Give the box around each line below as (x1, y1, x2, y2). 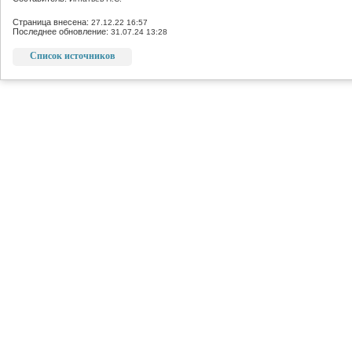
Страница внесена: (13, 17, 91, 27)
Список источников (30, 50, 115, 61)
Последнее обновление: (13, 27, 111, 36)
